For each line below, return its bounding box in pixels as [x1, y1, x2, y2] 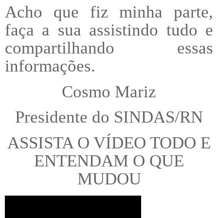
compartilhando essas [5, 38, 213, 57]
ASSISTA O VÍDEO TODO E [7, 133, 211, 152]
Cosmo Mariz [62, 82, 156, 101]
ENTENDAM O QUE [34, 151, 184, 170]
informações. [5, 56, 95, 75]
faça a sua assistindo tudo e [5, 20, 213, 39]
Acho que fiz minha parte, [5, 2, 213, 21]
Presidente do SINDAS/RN [15, 108, 203, 127]
